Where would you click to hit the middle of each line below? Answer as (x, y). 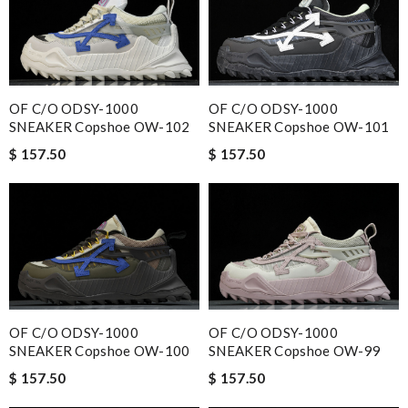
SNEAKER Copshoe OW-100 (100, 351)
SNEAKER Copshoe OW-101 (299, 126)
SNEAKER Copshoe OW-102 (100, 126)
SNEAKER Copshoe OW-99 (295, 351)
